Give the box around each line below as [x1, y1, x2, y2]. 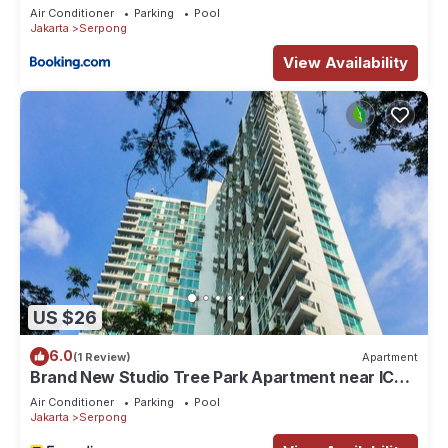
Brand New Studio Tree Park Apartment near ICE [30, 367, 404, 388]
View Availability [283, 52, 408, 72]
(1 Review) [73, 349, 131, 364]
